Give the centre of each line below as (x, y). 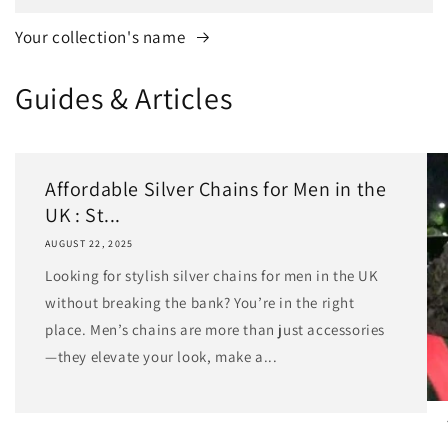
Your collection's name (102, 36)
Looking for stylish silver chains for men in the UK (212, 275)
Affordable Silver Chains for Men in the (216, 188)
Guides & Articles (124, 97)
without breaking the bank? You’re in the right (200, 302)
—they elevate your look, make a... (161, 356)
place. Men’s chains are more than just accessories (215, 329)
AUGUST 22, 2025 (89, 243)
